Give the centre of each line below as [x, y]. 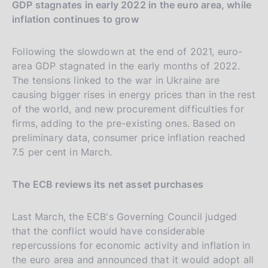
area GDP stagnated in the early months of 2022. [126, 66]
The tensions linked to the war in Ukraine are [116, 80]
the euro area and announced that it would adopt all [133, 259]
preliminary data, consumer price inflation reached [129, 137]
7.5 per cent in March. [62, 152]
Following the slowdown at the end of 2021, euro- [127, 51]
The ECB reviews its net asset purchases [108, 184]
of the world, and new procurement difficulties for [128, 109]
